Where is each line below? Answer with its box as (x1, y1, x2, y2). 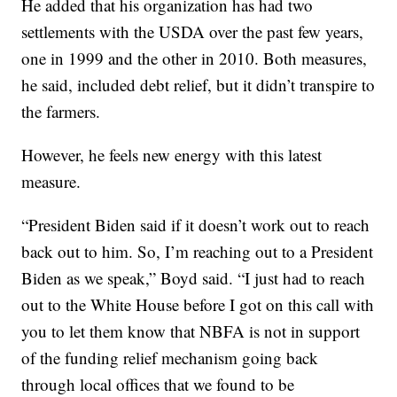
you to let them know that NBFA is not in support (21, 320, 361, 343)
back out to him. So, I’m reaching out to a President (21, 240, 374, 263)
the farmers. (21, 100, 101, 123)
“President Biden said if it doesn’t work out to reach (21, 214, 370, 237)
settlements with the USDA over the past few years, (21, 20, 364, 43)
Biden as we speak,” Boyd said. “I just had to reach (21, 267, 366, 290)
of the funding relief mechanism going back (21, 346, 319, 370)
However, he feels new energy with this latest (21, 144, 323, 167)
